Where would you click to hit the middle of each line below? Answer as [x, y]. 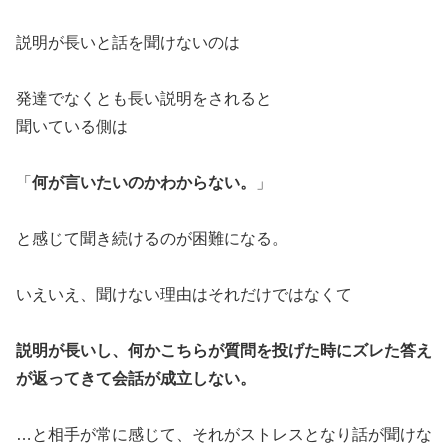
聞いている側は [72, 127]
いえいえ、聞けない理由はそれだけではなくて [184, 295]
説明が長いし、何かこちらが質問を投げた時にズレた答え [224, 351]
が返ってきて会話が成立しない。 [136, 379]
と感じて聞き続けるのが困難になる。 [152, 239]
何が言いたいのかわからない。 [144, 183]
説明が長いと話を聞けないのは [128, 43]
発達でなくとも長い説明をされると [144, 99]
